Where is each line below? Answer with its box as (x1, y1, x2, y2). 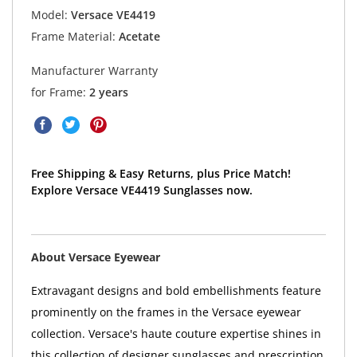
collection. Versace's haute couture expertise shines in (30, 326, 321, 342)
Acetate (115, 29, 160, 45)
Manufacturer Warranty (30, 62, 158, 78)
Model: (30, 7, 68, 23)
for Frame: (30, 84, 89, 100)
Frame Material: (30, 29, 116, 45)
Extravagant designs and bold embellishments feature (30, 283, 321, 299)
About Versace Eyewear (30, 249, 160, 265)
